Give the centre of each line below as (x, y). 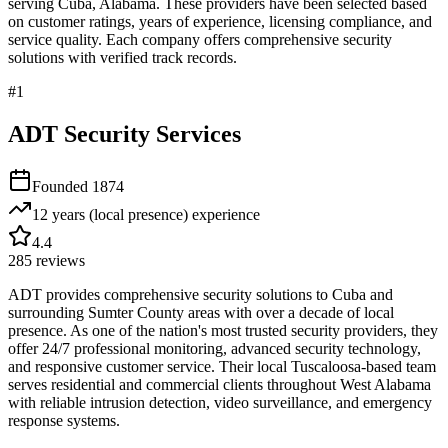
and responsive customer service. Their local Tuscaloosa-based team (222, 366)
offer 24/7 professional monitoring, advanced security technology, (214, 348)
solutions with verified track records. (122, 57)
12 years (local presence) (110, 214)
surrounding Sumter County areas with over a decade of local (201, 312)
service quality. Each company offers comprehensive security (200, 39)
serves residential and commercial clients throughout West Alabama (219, 384)
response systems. (64, 420)
